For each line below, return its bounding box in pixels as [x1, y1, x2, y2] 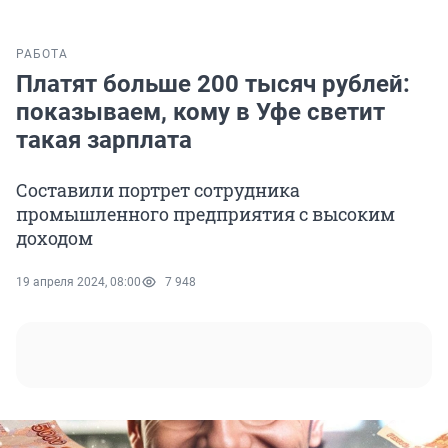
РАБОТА [16, 47, 68, 62]
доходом [16, 226, 93, 251]
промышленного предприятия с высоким [16, 202, 395, 227]
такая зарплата [16, 126, 192, 155]
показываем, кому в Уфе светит [16, 98, 385, 127]
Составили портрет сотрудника [16, 178, 300, 203]
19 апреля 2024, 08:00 [16, 275, 141, 290]
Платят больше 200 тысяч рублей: [16, 70, 410, 99]
